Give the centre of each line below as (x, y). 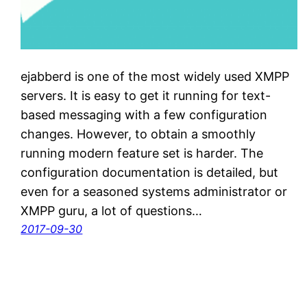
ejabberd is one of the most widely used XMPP (155, 77)
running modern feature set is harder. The (142, 153)
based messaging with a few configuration (144, 115)
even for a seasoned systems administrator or (154, 192)
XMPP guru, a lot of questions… (112, 211)
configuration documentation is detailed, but (150, 173)
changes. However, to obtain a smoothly (138, 134)
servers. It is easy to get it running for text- (146, 96)
